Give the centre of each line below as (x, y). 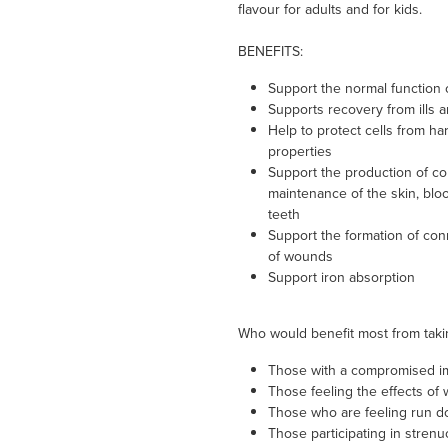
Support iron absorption (341, 277)
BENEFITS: (270, 51)
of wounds (300, 256)
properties (299, 151)
